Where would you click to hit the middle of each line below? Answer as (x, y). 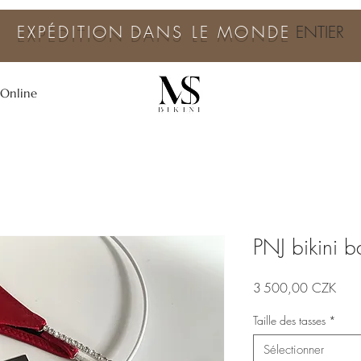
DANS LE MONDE (211, 32)
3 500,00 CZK (295, 288)
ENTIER (318, 32)
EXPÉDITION (71, 32)
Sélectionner (294, 350)
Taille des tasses (289, 320)
